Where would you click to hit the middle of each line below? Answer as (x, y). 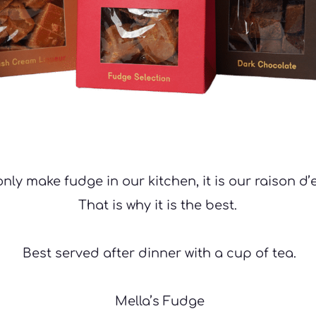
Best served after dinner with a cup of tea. (160, 254)
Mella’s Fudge (159, 302)
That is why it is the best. (158, 206)
